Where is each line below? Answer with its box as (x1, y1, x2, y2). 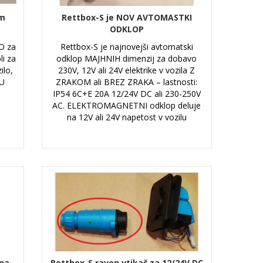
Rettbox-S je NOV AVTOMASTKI (61, 11, 192, 23)
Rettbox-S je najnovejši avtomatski (60, 41, 193, 52)
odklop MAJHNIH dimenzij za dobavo (56, 52, 197, 64)
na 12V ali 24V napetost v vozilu (66, 111, 187, 123)
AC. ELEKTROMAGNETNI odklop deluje (52, 99, 201, 111)
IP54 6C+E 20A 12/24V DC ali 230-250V (52, 87, 201, 99)
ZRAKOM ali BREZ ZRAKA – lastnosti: (56, 76, 198, 87)
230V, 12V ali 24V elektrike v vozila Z (58, 64, 195, 76)
